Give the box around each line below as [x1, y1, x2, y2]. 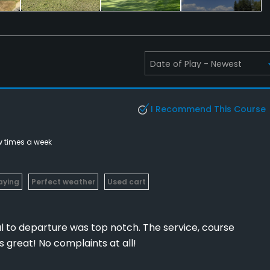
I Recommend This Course [151, 102, 266, 115]
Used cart [107, 177, 146, 187]
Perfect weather [31, 177, 95, 187]
